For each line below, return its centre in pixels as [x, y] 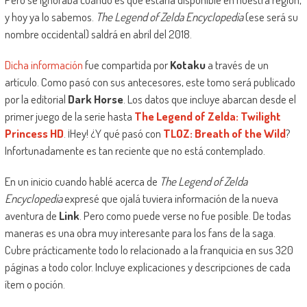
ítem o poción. [35, 284]
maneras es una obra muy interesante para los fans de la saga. [140, 233]
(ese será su [270, 17]
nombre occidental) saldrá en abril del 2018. [98, 34]
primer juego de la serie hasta [69, 116]
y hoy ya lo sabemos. [50, 17]
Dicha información [44, 65]
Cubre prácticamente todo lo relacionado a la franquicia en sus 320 [149, 250]
